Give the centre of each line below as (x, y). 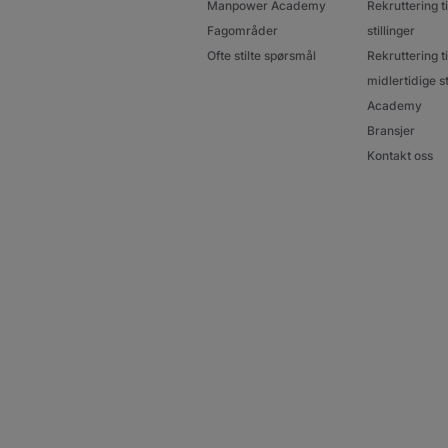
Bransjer (390, 130)
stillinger (390, 30)
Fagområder (242, 30)
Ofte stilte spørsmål (261, 55)
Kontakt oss (399, 155)
